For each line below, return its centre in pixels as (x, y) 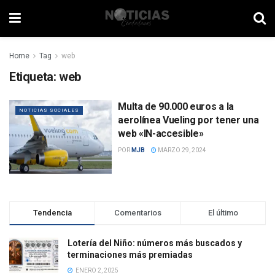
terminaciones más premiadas (130, 254)
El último (223, 212)
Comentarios (137, 212)
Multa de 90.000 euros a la (176, 107)
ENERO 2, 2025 (96, 270)
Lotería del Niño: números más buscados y (155, 243)
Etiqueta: (34, 77)
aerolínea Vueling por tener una (188, 120)
